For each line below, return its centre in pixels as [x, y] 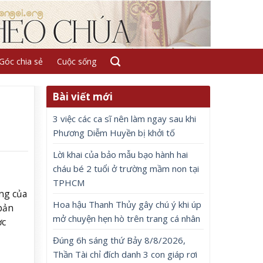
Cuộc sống [76, 61]
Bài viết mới [83, 97]
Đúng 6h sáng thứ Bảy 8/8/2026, [119, 240]
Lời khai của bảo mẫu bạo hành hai [121, 154]
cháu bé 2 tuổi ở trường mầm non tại [126, 168]
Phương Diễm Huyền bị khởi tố [114, 133]
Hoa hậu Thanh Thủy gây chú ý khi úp [127, 204]
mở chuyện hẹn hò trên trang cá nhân [127, 218]
